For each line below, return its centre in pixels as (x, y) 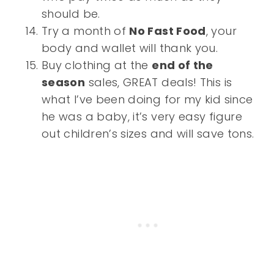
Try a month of (86, 31)
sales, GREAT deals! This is (159, 83)
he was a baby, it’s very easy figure (142, 117)
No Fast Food (168, 31)
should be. (71, 14)
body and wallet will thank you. (130, 48)
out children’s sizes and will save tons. (148, 134)
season (64, 83)
